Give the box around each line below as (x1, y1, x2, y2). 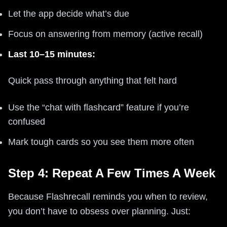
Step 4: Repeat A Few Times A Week (8, 166, 215, 180)
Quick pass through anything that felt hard (8, 75, 177, 86)
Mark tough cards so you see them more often (8, 136, 194, 147)
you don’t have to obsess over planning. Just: (8, 206, 191, 216)
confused (8, 116, 45, 127)
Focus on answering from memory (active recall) (8, 28, 203, 39)
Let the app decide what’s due (8, 8, 129, 19)
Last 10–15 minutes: (8, 49, 95, 59)
